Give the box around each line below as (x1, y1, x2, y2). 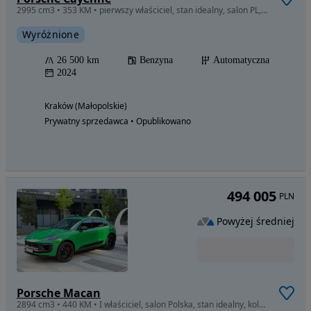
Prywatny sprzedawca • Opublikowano (44, 115, 191, 127)
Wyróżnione (22, 27, 79, 41)
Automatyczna (213, 54, 269, 65)
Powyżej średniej (217, 215, 294, 228)
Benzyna (140, 54, 173, 65)
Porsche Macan (17, 285, 101, 301)
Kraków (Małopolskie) (44, 99, 127, 112)
